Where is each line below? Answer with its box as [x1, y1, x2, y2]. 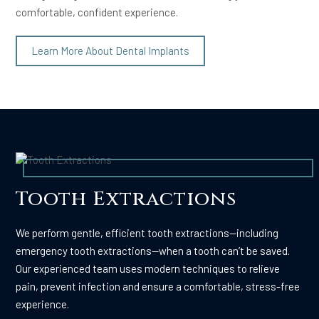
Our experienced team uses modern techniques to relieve [16, 262, 281, 276]
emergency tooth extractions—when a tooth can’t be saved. [16, 244, 291, 258]
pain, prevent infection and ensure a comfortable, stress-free [16, 280, 300, 293]
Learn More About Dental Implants [31, 43, 190, 57]
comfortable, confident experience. [16, 5, 179, 19]
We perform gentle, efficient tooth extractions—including [16, 226, 279, 240]
